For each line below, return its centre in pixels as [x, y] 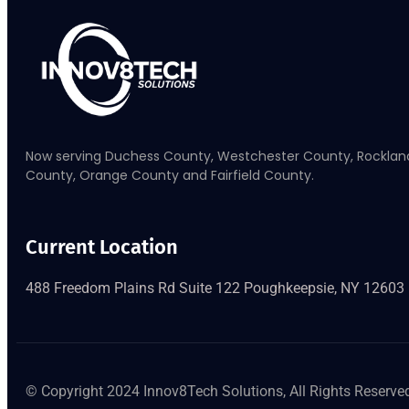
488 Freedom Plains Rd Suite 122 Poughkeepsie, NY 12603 [215, 288]
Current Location [102, 246]
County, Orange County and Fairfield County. [170, 175]
